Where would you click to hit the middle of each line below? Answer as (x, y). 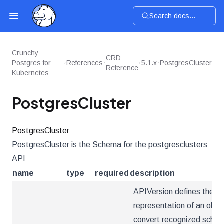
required (112, 173)
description (152, 173)
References (85, 63)
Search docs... (172, 16)
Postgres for (31, 63)
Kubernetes (30, 73)
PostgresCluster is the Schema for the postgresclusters (110, 145)
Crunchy (25, 53)
